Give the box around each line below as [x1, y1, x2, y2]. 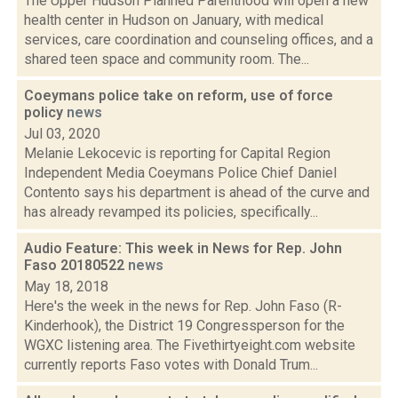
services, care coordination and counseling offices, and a [24, 31, 373, 48]
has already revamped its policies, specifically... [24, 203, 318, 220]
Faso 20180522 [24, 257, 128, 274]
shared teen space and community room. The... [24, 51, 309, 68]
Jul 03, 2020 [24, 125, 100, 142]
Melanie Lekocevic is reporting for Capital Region [24, 145, 330, 162]
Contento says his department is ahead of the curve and [24, 184, 370, 201]
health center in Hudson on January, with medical [24, 12, 323, 28]
